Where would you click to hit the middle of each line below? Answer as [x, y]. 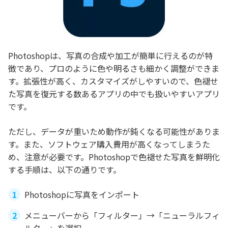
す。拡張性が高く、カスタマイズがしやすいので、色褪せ [113, 81]
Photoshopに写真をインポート [82, 194]
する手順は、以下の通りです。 [65, 169]
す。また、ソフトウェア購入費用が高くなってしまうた [109, 144]
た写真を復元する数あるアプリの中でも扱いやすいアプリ [114, 93]
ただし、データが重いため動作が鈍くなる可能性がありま [114, 131]
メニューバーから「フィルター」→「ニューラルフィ [122, 215]
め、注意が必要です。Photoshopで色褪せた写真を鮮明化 [114, 156]
